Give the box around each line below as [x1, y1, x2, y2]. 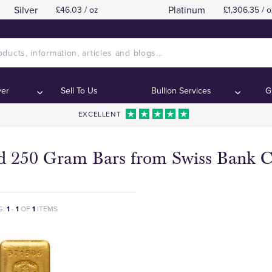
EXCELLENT [78, 109, 121, 119]
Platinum [168, 3, 206, 16]
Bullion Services [151, 84, 212, 97]
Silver [13, 3, 38, 16]
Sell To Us [60, 84, 98, 97]
